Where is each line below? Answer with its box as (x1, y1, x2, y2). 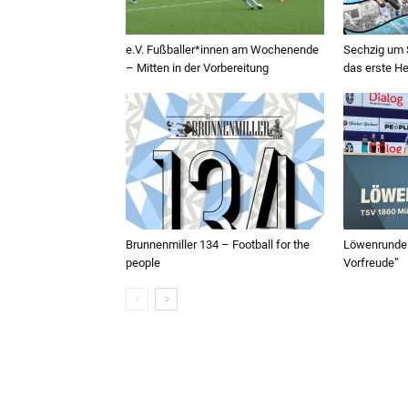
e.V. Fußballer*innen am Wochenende (126, 43, 319, 57)
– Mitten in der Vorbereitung (126, 61, 269, 76)
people (126, 256, 160, 270)
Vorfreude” (343, 256, 399, 270)
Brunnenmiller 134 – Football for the (126, 238, 310, 252)
